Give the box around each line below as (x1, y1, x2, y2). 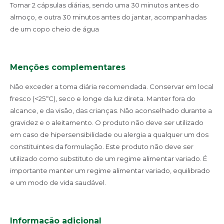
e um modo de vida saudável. (10, 178, 106, 187)
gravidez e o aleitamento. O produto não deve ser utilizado (10, 118, 203, 127)
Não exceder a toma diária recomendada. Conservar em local (10, 82, 213, 91)
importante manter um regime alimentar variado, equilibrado (10, 166, 210, 175)
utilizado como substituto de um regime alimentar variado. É (10, 154, 207, 163)
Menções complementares (10, 62, 125, 72)
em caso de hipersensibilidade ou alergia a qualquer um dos (10, 130, 208, 139)
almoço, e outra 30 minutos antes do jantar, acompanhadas (10, 12, 206, 21)
